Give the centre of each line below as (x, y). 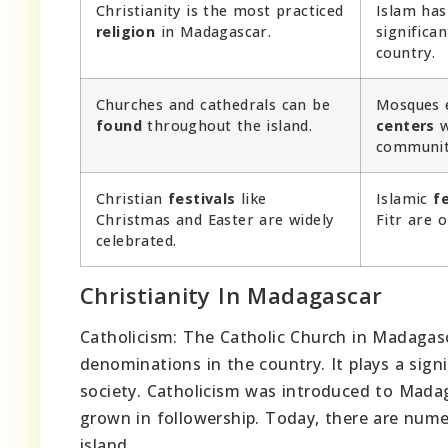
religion (126, 31)
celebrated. (136, 240)
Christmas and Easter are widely (215, 219)
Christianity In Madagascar (231, 294)
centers (405, 125)
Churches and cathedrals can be (213, 104)
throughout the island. (227, 125)
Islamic (405, 198)
